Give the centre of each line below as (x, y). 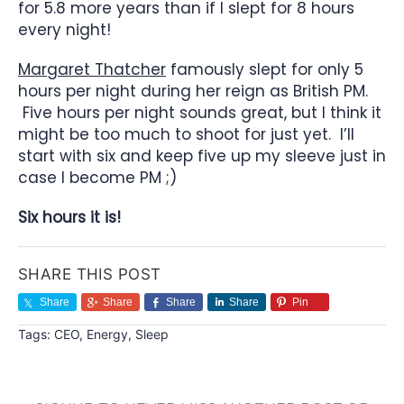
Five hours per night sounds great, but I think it (200, 112)
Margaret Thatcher (92, 69)
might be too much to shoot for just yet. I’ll (186, 134)
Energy (107, 334)
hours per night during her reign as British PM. (193, 91)
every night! (64, 29)
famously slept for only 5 (265, 69)
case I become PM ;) (97, 177)
